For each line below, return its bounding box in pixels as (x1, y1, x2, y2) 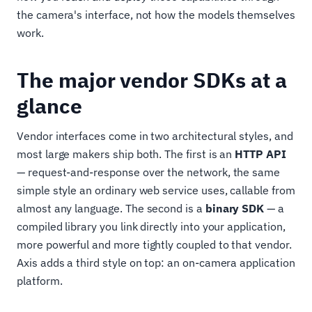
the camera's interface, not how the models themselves (17, 8, 295, 22)
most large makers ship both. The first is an (17, 147, 235, 162)
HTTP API (235, 147, 286, 162)
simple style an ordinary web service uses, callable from (17, 183, 295, 198)
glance (17, 92, 82, 120)
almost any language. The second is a (17, 201, 205, 216)
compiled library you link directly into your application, (17, 219, 286, 234)
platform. (17, 274, 63, 288)
